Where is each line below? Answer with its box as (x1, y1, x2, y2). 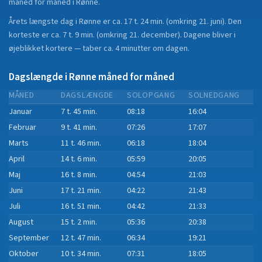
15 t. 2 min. (61, 216, 97, 228)
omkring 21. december (99, 29, 178, 41)
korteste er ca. (9, 29, 63, 41)
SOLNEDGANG (188, 89, 240, 101)
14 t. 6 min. (61, 153, 97, 165)
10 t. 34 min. (61, 248, 101, 260)
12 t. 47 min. (61, 232, 101, 244)
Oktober (9, 248, 39, 260)
